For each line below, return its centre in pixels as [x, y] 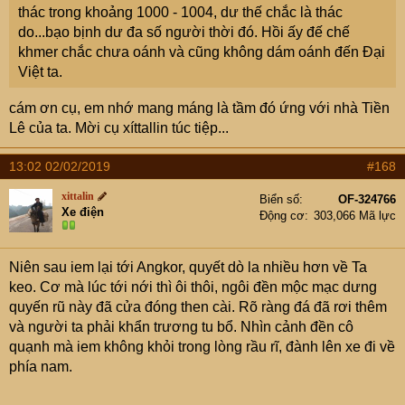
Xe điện [83, 212]
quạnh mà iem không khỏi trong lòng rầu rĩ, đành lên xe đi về [202, 347]
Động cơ [282, 216]
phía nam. [41, 367]
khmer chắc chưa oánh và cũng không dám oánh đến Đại [202, 52]
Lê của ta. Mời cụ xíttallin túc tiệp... [119, 128]
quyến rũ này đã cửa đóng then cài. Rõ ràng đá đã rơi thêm [198, 307]
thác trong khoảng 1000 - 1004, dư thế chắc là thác [180, 12]
